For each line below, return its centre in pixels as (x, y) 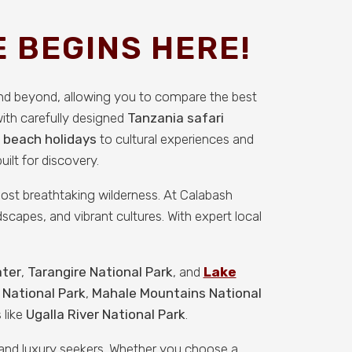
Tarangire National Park (100, 272)
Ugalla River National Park (105, 314)
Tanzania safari (176, 118)
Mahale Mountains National (177, 293)
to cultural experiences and (175, 139)
